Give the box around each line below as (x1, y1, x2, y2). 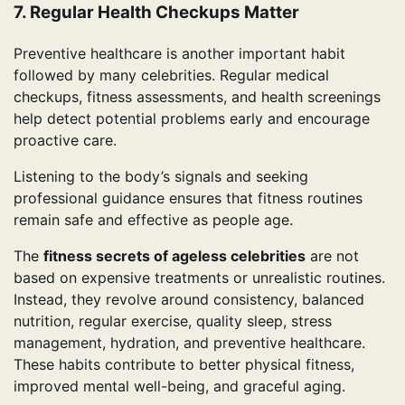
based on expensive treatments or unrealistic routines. (14, 268, 385, 287)
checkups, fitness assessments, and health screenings (14, 87, 381, 106)
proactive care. (14, 130, 117, 149)
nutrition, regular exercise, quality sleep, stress (14, 311, 332, 330)
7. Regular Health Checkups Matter (14, 2, 299, 24)
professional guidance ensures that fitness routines (14, 188, 363, 207)
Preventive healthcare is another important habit (14, 43, 345, 62)
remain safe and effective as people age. (14, 210, 293, 229)
